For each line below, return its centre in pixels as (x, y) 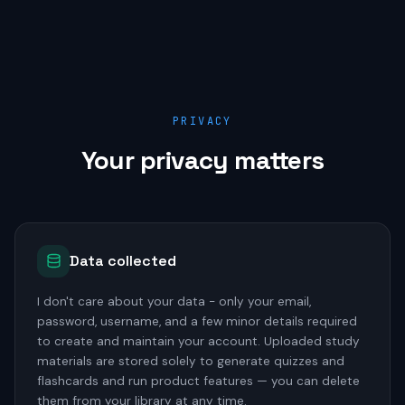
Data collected (123, 260)
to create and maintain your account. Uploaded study (198, 341)
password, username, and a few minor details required (197, 321)
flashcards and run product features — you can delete (198, 381)
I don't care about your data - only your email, (174, 301)
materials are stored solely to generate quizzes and (191, 361)
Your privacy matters (202, 160)
